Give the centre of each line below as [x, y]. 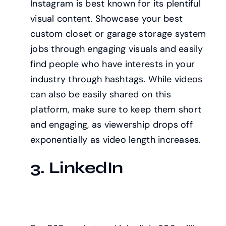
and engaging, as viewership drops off [111, 125]
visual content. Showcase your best [106, 19]
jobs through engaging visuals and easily [117, 49]
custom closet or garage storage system [118, 34]
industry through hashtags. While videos [116, 79]
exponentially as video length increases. [116, 140]
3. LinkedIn [76, 168]
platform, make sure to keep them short [116, 110]
